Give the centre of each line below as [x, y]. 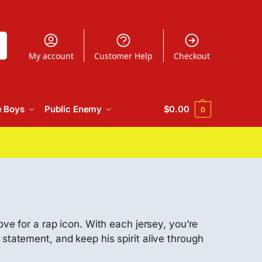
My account [51, 56]
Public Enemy [73, 109]
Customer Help [124, 56]
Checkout [192, 56]
